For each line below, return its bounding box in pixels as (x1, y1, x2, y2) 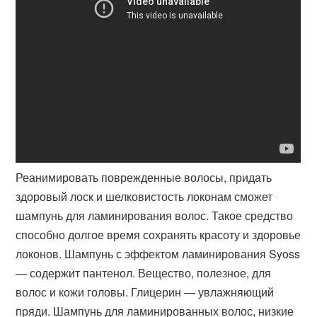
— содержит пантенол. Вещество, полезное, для (16, 265, 272, 281)
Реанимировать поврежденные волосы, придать (16, 169, 272, 185)
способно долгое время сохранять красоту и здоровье (16, 226, 301, 243)
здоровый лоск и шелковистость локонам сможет (16, 188, 273, 204)
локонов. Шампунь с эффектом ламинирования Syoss (16, 246, 301, 262)
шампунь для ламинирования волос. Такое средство (16, 207, 294, 224)
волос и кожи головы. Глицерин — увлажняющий (16, 284, 275, 300)
